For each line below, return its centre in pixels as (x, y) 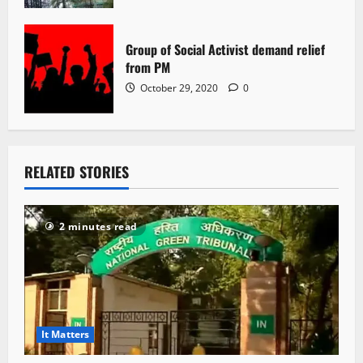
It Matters (65, 334)
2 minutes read (98, 226)
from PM (148, 68)
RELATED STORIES (77, 171)
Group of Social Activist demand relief (225, 50)
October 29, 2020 (179, 88)
